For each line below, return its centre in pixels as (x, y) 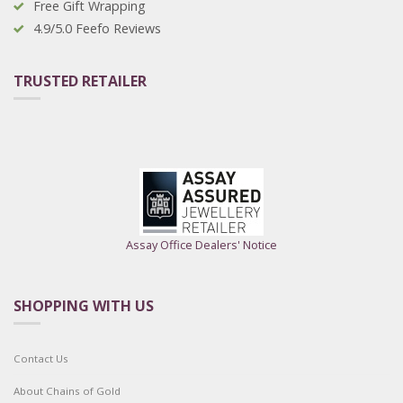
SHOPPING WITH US (84, 306)
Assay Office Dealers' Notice (201, 245)
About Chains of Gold (67, 391)
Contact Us (41, 359)
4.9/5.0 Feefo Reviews (97, 28)
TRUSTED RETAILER (80, 81)
